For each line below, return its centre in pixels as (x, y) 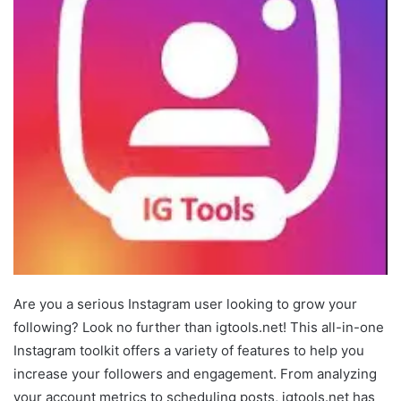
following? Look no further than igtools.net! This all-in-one (199, 327)
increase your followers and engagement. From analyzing (195, 373)
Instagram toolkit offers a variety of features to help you (189, 350)
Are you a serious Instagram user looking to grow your (185, 303)
